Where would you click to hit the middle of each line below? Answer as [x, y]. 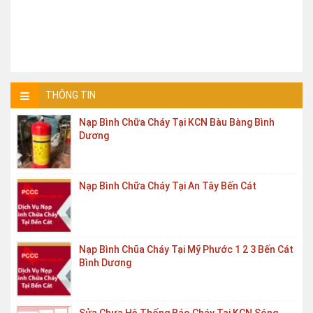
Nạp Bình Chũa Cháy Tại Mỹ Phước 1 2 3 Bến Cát [186, 249]
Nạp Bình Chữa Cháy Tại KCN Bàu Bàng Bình [177, 122]
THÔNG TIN [71, 95]
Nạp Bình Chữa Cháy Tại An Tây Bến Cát [168, 186]
